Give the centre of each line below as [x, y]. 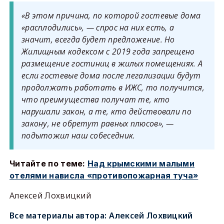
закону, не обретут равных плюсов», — [97, 123]
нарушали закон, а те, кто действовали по [106, 111]
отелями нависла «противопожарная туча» [104, 175]
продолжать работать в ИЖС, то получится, [113, 87]
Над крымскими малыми [141, 163]
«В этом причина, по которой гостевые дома [111, 15]
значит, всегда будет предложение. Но [98, 39]
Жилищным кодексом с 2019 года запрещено [108, 51]
